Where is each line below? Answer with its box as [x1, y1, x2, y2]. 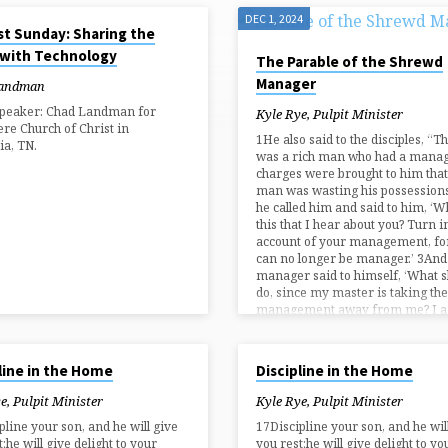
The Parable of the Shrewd [255, 52, 443, 72]
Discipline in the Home [255, 361, 413, 381]
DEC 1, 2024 [244, 11, 303, 27]
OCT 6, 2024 [244, 348, 305, 364]
